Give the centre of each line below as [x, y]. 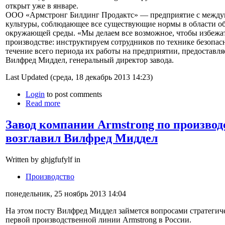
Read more [43, 103]
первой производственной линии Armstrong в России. [98, 219]
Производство [50, 176]
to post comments [73, 94]
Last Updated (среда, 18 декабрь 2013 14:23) [79, 77]
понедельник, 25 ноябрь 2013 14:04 [66, 193]
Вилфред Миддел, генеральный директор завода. [90, 60]
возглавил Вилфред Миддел [82, 138]
